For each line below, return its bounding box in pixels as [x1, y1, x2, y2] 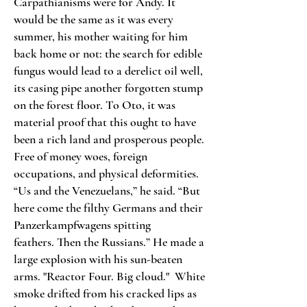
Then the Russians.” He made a [57, 234, 204, 249]
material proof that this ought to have [14, 114, 196, 130]
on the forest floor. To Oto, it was [14, 97, 175, 112]
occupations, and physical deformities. [14, 166, 199, 181]
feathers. [14, 234, 57, 249]
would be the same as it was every [14, 12, 173, 27]
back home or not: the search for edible [14, 46, 202, 61]
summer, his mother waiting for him [14, 29, 188, 44]
